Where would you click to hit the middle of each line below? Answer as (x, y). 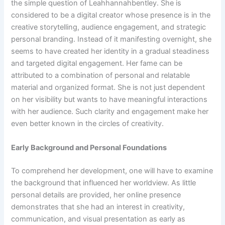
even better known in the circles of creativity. (88, 124)
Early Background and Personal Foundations (89, 147)
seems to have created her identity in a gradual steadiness (110, 51)
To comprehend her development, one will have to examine (112, 171)
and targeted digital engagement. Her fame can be (97, 64)
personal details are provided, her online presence (96, 195)
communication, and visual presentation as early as (98, 219)
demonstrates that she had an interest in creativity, (98, 207)
